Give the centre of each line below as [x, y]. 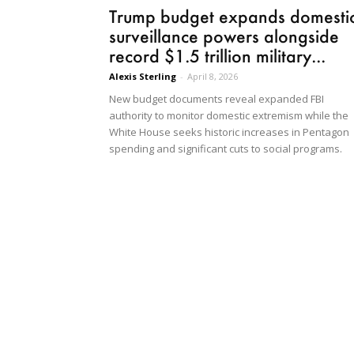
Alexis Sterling [143, 76]
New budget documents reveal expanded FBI [217, 98]
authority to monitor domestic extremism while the [229, 115]
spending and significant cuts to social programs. [226, 148]
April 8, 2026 [213, 76]
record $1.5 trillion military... [217, 55]
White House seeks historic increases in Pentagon [229, 132]
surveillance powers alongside [224, 36]
